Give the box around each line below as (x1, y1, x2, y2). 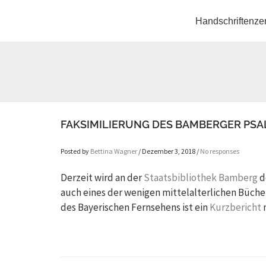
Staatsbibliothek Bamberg (144, 171, 258, 184)
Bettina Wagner (90, 147, 137, 156)
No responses (200, 147, 239, 156)
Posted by (61, 147, 90, 156)
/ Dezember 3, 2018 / (137, 147, 200, 156)
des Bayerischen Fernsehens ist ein (61, 201, 210, 214)
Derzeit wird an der (61, 171, 144, 184)
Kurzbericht (210, 201, 261, 214)
